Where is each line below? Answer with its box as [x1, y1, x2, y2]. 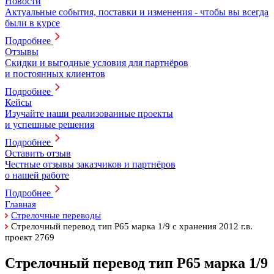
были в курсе [5, 18, 60, 28]
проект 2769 [5, 232, 54, 242]
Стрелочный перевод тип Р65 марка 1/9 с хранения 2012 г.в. [11, 221, 253, 231]
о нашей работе [5, 170, 69, 180]
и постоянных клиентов [5, 68, 105, 79]
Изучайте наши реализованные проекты [5, 108, 173, 119]
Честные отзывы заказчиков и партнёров [5, 159, 176, 169]
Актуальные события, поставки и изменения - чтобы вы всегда [5, 7, 268, 17]
